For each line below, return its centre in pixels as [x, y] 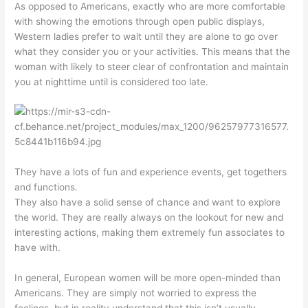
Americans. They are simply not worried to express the [136, 293]
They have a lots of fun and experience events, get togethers [151, 172]
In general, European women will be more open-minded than [148, 278]
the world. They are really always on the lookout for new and [149, 218]
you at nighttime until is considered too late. [112, 81]
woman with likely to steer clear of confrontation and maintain [152, 66]
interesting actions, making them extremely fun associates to [150, 233]
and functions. [46, 187]
